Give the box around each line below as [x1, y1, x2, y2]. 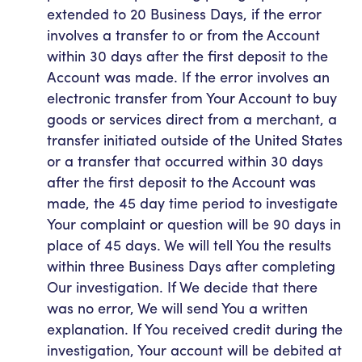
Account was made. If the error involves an [47, 66, 330, 87]
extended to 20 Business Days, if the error [47, 3, 322, 24]
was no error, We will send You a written [47, 297, 308, 318]
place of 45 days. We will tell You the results [47, 234, 331, 255]
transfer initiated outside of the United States [47, 129, 343, 150]
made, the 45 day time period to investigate [47, 192, 338, 213]
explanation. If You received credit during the [47, 318, 343, 339]
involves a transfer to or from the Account [47, 24, 320, 45]
